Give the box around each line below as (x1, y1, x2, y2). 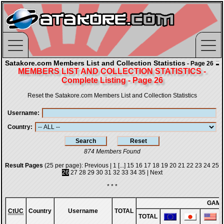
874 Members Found (83, 148, 140, 155)
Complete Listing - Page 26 (61, 76, 163, 84)
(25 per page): (43, 162, 84, 169)
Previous (84, 162, 108, 169)
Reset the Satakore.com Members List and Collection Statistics (27, 92, 197, 99)
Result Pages (5, 162, 43, 169)
